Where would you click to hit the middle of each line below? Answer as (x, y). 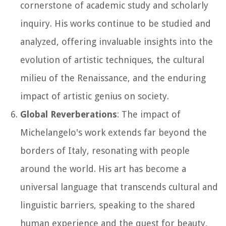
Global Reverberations (69, 114)
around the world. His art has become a (103, 168)
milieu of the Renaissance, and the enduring (113, 78)
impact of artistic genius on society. (95, 96)
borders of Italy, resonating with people (105, 150)
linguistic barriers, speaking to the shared (108, 205)
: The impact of (149, 114)
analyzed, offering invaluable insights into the (117, 41)
